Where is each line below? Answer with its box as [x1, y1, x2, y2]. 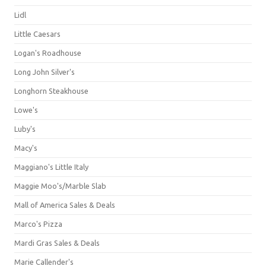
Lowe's [14, 105, 38, 114]
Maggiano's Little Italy [14, 162, 88, 171]
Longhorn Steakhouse [14, 86, 88, 95]
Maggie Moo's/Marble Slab [14, 181, 106, 190]
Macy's [14, 143, 37, 152]
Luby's [14, 124, 36, 133]
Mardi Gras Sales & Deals [14, 238, 100, 247]
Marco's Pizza [14, 219, 62, 228]
